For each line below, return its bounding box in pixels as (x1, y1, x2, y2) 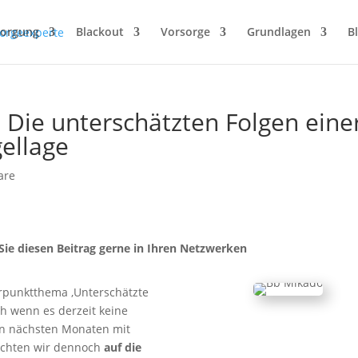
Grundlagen (246, 24, 311, 39)
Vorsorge (160, 24, 210, 39)
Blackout (75, 24, 124, 39)
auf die (104, 340, 142, 356)
